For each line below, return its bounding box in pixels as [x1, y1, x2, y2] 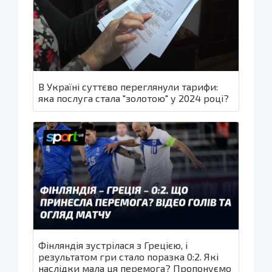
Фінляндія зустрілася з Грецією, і [38, 239, 188, 251]
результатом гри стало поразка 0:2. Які [38, 250, 219, 262]
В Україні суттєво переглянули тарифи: [38, 81, 218, 93]
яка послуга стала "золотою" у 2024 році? [38, 92, 229, 104]
